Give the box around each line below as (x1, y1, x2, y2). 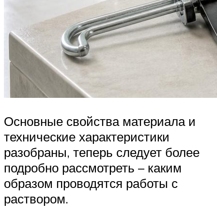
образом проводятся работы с (4, 175, 178, 191)
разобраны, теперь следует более (4, 144, 200, 160)
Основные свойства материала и (4, 113, 196, 129)
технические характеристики (4, 128, 170, 144)
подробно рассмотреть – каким (4, 159, 182, 175)
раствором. (4, 190, 68, 206)
